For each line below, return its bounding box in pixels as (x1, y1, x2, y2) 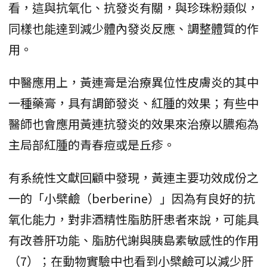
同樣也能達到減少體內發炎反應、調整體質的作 (8, 20, 259, 38)
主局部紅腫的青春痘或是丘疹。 (8, 136, 175, 154)
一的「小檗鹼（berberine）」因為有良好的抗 (8, 190, 255, 207)
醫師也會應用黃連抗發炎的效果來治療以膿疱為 (8, 115, 259, 133)
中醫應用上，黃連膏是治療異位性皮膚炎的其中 (8, 73, 259, 91)
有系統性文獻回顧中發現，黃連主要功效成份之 (8, 169, 259, 187)
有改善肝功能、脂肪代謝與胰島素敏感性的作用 (8, 231, 259, 249)
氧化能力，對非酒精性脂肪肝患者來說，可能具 (8, 210, 259, 228)
